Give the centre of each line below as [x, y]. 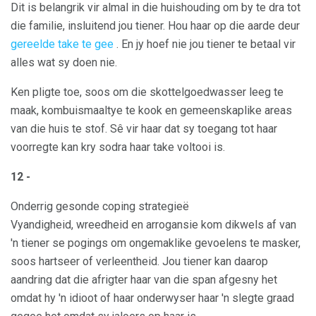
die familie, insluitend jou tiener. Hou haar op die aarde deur [155, 26]
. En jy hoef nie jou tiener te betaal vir [205, 44]
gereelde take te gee [62, 44]
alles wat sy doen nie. [64, 63]
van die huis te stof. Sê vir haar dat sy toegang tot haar [144, 129]
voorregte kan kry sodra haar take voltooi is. [118, 147]
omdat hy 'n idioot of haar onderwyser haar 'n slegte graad [152, 298]
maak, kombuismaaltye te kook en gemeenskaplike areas [151, 111]
